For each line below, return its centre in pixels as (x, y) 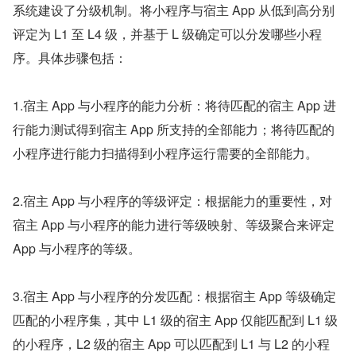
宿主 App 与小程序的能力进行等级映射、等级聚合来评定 (174, 225)
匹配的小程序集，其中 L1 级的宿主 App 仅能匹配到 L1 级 (175, 320)
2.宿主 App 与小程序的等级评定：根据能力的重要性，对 (172, 201)
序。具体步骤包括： (70, 58)
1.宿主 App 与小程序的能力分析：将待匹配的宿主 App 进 (174, 106)
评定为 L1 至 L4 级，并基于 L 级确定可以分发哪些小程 (167, 34)
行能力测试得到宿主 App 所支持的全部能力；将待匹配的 (174, 130)
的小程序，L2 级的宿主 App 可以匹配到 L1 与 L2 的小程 (171, 344)
